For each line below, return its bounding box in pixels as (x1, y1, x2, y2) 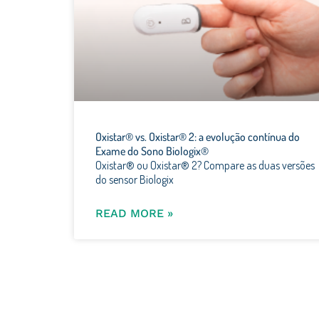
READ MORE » (95, 206, 173, 220)
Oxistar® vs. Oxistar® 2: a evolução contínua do (95, 129, 300, 144)
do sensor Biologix (95, 172, 174, 187)
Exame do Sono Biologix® (95, 143, 209, 158)
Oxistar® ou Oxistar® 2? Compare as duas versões (95, 157, 315, 172)
